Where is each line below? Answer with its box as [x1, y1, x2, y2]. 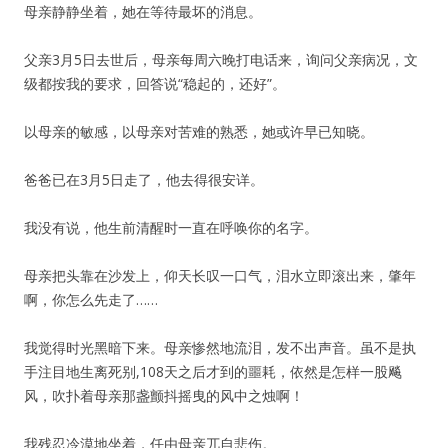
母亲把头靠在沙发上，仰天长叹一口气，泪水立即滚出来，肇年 [24, 266, 416, 285]
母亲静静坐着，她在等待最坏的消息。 [24, 2, 262, 21]
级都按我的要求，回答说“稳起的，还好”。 [24, 74, 286, 93]
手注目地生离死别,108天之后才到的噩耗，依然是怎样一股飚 [24, 362, 402, 381]
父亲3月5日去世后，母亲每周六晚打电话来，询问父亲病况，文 [24, 50, 418, 69]
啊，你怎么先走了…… [24, 290, 158, 309]
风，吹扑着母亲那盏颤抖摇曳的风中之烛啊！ [24, 386, 304, 405]
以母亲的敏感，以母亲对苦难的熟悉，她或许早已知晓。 [24, 122, 374, 141]
